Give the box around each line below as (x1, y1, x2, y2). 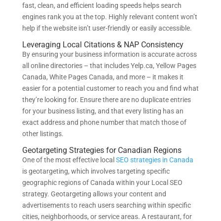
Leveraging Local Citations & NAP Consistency (22, 39, 184, 49)
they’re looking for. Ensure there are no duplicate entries (22, 95, 191, 104)
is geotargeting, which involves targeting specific (22, 167, 170, 175)
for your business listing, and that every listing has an (22, 107, 184, 115)
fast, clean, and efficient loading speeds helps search (22, 1, 182, 9)
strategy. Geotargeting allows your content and (22, 189, 166, 198)
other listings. (22, 129, 64, 138)
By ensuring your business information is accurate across (22, 50, 197, 58)
